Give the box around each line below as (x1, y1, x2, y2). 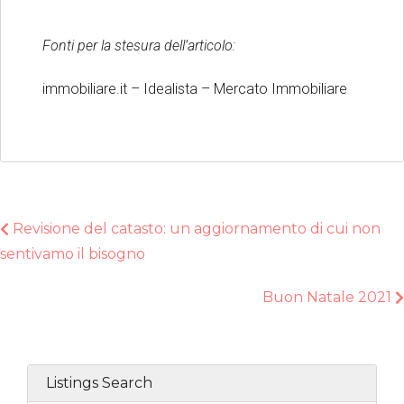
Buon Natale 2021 (262, 289, 395, 307)
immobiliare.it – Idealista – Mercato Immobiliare (41, 80, 347, 98)
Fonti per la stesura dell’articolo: (41, 37, 235, 55)
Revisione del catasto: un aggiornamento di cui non (9, 220, 381, 238)
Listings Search (46, 374, 152, 392)
